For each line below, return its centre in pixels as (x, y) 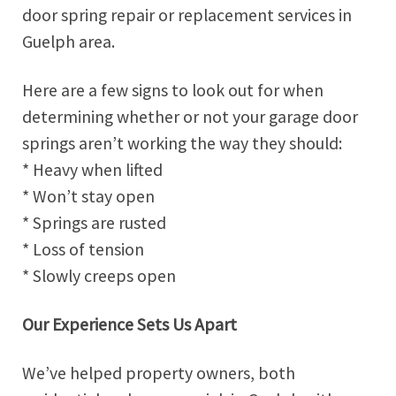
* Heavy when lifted (92, 170)
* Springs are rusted (94, 223)
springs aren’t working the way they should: (182, 144)
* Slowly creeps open (99, 276)
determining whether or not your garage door (190, 117)
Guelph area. (69, 42)
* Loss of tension (83, 250)
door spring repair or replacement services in (187, 15)
